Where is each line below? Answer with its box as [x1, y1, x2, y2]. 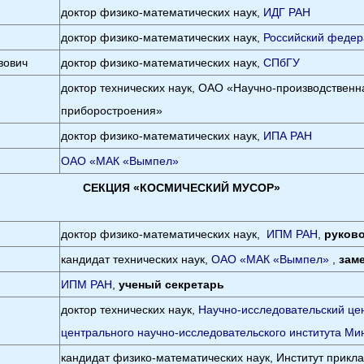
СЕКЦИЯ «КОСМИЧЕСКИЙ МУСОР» [83, 181, 281, 194]
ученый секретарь [119, 278, 225, 291]
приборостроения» [61, 104, 163, 117]
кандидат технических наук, [61, 253, 212, 266]
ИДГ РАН [263, 6, 311, 19]
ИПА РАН [263, 129, 313, 142]
